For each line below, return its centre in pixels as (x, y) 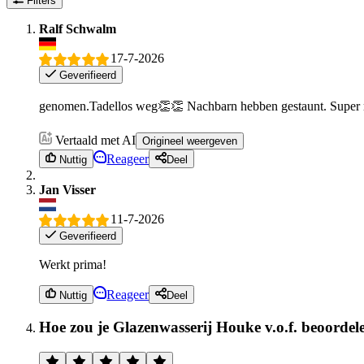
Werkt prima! (73, 265)
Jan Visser (67, 189)
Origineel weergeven (190, 141)
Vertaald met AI (95, 141)
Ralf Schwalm (78, 28)
